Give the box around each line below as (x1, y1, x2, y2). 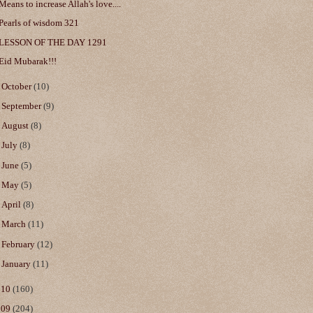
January (1, 259, 34, 269)
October (1, 81, 34, 92)
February (1, 239, 38, 249)
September (1, 101, 44, 112)
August (1, 121, 31, 131)
